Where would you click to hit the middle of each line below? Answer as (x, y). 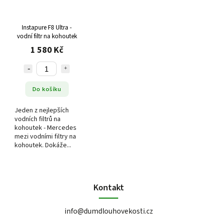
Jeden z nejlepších (42, 111)
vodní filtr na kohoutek (47, 36)
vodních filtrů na (38, 119)
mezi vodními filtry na (45, 137)
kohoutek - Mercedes (46, 128)
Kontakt (108, 188)
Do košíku (47, 89)
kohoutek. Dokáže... (43, 146)
